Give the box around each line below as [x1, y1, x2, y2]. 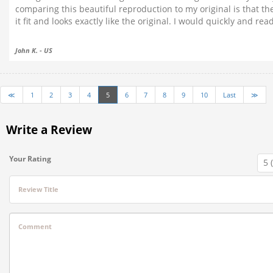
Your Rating [9, 154, 51, 164]
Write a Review [6, 122, 92, 138]
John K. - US [15, 46, 52, 55]
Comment [18, 221, 52, 231]
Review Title [18, 184, 58, 194]
